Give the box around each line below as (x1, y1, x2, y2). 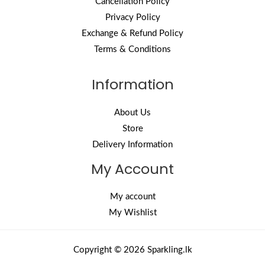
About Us (114, 108, 151, 117)
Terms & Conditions (94, 44, 171, 54)
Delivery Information (92, 140, 173, 149)
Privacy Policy (105, 12, 160, 22)
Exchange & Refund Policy (82, 28, 183, 38)
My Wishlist (108, 208, 157, 218)
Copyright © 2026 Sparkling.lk (73, 245, 192, 255)
